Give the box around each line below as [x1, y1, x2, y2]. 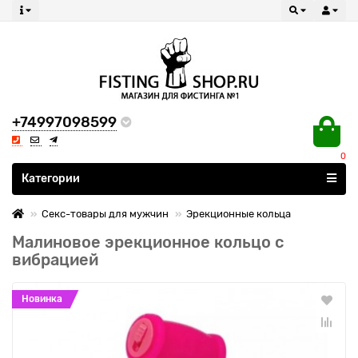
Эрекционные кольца [186, 208, 291, 220]
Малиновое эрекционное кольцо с [12, 233, 284, 252]
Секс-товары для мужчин [42, 208, 169, 220]
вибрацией [12, 250, 98, 269]
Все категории [23, 167, 97, 180]
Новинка [22, 293, 62, 304]
